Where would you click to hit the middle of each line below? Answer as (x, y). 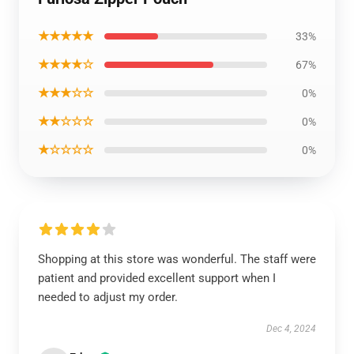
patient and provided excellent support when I (157, 278)
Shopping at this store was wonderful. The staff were (177, 259)
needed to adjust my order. (108, 297)
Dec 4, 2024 (291, 329)
